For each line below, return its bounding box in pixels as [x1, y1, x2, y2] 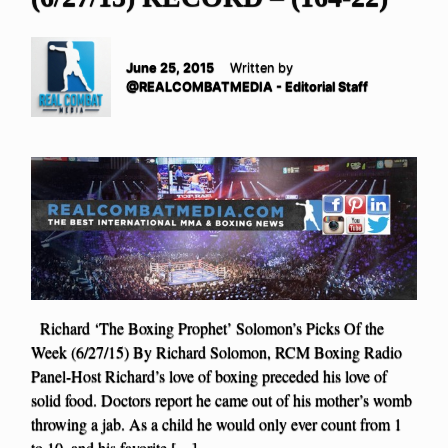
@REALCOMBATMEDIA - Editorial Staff [126, 78, 368, 94]
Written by [230, 59, 293, 75]
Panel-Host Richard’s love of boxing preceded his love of [31, 364, 387, 386]
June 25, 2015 [126, 59, 214, 75]
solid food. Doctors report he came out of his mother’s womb [31, 388, 412, 410]
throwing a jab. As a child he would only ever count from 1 [31, 412, 402, 434]
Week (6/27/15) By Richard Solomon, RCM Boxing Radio [31, 340, 402, 362]
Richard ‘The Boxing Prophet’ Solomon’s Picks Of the [31, 316, 384, 338]
